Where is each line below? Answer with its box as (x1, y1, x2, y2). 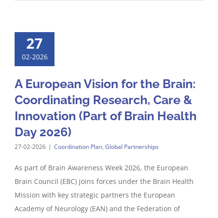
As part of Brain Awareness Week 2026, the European (15, 163, 188, 172)
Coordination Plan (54, 143, 102, 151)
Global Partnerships (105, 143, 159, 151)
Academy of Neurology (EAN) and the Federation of (15, 204, 180, 213)
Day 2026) (15, 125, 72, 139)
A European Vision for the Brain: (15, 76, 196, 91)
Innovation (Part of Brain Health (15, 109, 197, 123)
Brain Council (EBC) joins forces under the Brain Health (15, 177, 194, 186)
